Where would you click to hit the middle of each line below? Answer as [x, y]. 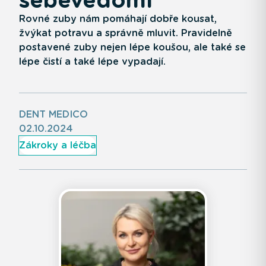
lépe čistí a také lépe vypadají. [92, 61]
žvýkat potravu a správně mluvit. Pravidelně [126, 33]
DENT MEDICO [53, 114]
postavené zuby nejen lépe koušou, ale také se [132, 47]
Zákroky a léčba [58, 145]
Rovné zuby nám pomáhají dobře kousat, [118, 18]
